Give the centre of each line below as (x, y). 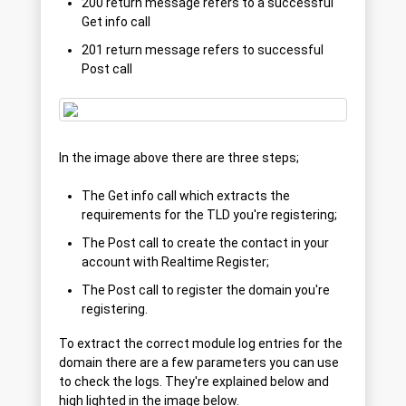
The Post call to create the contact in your (205, 243)
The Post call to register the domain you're (206, 290)
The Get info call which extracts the (186, 196)
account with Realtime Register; (175, 262)
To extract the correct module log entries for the (201, 344)
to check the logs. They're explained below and (194, 382)
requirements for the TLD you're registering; (209, 215)
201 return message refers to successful (203, 50)
